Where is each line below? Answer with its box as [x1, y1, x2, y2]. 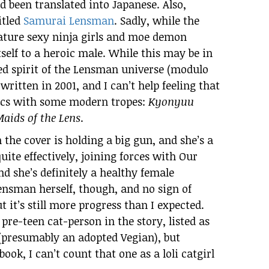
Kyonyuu [148, 94, 194, 109]
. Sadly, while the [114, 13, 199, 28]
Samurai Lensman [23, 13, 114, 28]
